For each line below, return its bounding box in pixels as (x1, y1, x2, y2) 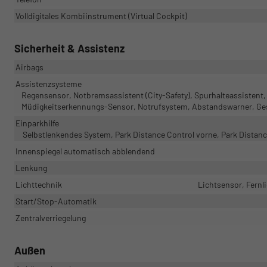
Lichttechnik (15, 179, 62, 190)
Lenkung (15, 163, 47, 173)
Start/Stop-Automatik (15, 196, 97, 207)
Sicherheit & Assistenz (14, 42, 125, 55)
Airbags (15, 62, 44, 73)
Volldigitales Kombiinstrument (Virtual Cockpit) (15, 11, 187, 21)
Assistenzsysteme (15, 79, 82, 89)
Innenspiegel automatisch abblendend (15, 146, 155, 157)
